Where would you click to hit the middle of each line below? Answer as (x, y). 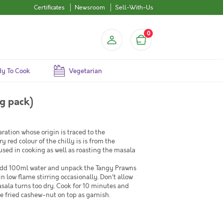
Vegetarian (85, 71)
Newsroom (90, 7)
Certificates (49, 7)
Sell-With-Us (134, 7)
